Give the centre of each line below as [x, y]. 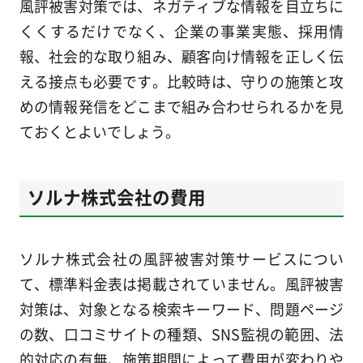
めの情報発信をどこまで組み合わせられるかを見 [181, 106]
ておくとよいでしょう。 [99, 131]
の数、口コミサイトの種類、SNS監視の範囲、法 [181, 333]
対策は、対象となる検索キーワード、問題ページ [181, 308]
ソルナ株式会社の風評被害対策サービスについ [181, 258]
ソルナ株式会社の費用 [116, 196]
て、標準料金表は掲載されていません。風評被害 [181, 283]
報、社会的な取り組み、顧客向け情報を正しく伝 [181, 56]
